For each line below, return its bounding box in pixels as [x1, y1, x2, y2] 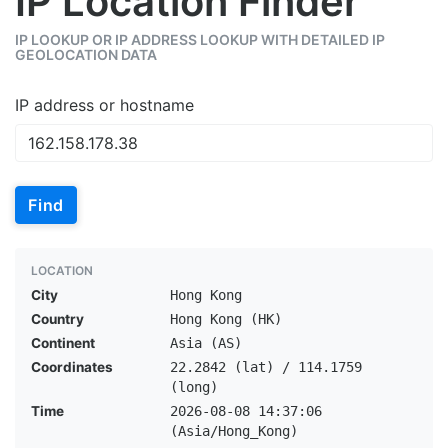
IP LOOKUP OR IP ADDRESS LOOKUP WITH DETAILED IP [15, 31, 385, 48]
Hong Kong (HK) [169, 311, 282, 327]
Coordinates [31, 359, 113, 375]
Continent [31, 335, 95, 351]
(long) [169, 379, 218, 395]
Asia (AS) [169, 335, 242, 351]
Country [31, 311, 84, 327]
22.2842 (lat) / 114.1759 [169, 359, 362, 375]
